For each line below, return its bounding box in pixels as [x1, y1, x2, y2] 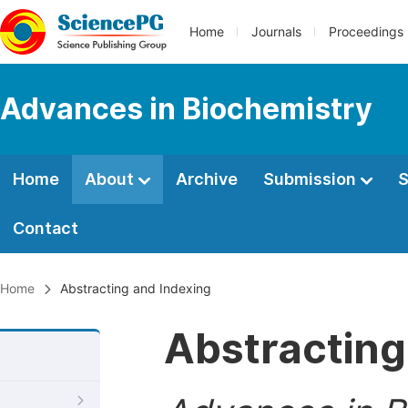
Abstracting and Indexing [56, 281, 211, 296]
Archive [176, 169, 238, 189]
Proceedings [329, 25, 403, 39]
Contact [13, 219, 78, 238]
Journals [251, 25, 301, 39]
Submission [263, 169, 360, 189]
